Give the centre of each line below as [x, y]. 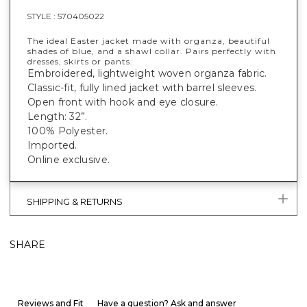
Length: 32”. [58, 116]
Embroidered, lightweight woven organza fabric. [147, 73]
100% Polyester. [68, 131]
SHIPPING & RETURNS [75, 201]
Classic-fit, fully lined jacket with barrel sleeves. [142, 87]
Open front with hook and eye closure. [123, 102]
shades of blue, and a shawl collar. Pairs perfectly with [152, 51]
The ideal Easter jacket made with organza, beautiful [149, 40]
